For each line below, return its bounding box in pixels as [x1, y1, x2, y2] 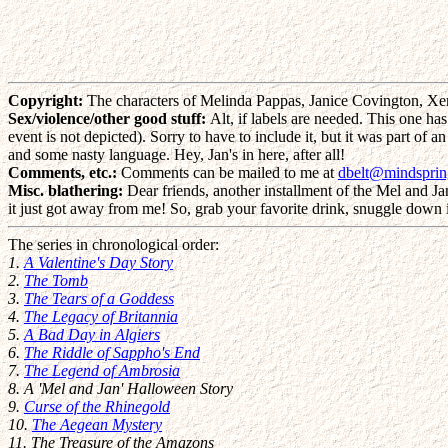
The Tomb [24, 272, 88, 289]
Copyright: [8, 92, 83, 109]
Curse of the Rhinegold [24, 398, 170, 415]
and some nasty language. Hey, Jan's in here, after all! [8, 146, 345, 163]
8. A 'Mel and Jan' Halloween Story [8, 380, 233, 397]
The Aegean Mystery [32, 416, 162, 433]
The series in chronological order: [8, 236, 219, 253]
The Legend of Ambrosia [24, 362, 180, 379]
